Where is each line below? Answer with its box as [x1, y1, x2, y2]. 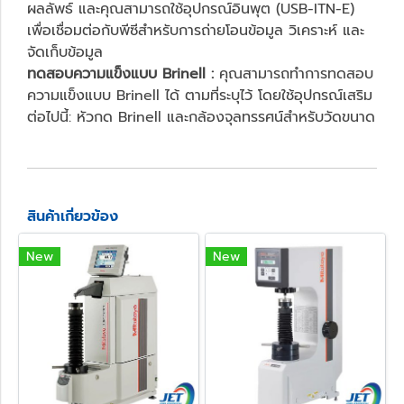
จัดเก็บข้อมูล [27, 41, 103, 63]
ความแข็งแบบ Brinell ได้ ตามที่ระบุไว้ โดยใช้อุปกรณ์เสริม [27, 84, 372, 106]
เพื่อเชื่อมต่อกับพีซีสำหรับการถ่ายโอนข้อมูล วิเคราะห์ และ [27, 19, 364, 41]
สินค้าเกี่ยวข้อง [27, 205, 118, 227]
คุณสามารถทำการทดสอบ [214, 62, 373, 85]
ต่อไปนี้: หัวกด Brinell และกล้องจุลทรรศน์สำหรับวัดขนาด [27, 106, 375, 128]
